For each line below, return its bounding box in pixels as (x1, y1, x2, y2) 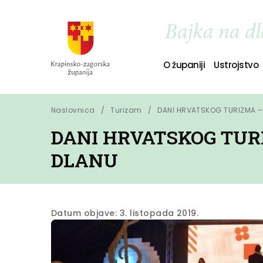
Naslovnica (51, 105, 95, 115)
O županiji (163, 58, 205, 71)
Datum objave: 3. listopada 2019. (51, 207, 199, 219)
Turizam (110, 105, 142, 115)
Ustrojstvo (214, 58, 259, 71)
